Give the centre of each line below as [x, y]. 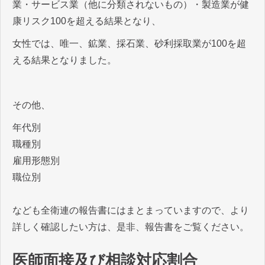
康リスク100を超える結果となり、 [87, 21]
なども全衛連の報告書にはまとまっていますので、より [131, 211]
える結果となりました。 [64, 60]
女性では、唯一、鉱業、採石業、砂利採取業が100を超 [129, 44]
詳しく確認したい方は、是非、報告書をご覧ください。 [131, 227]
